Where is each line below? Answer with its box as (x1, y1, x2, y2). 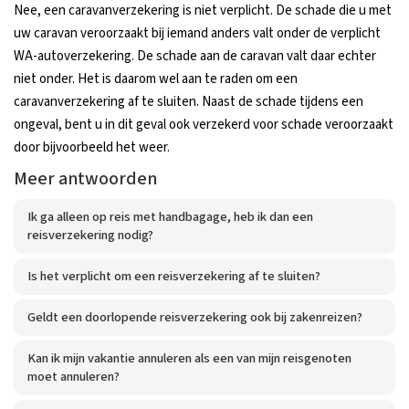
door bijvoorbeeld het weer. (14, 138, 170, 157)
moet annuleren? (27, 367, 120, 386)
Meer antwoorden (14, 166, 157, 192)
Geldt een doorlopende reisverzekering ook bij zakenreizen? (27, 308, 362, 327)
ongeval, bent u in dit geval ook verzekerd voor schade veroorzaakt (14, 115, 393, 134)
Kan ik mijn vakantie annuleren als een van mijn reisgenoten (27, 349, 351, 368)
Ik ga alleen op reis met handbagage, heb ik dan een (27, 207, 313, 226)
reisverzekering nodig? (27, 225, 153, 245)
